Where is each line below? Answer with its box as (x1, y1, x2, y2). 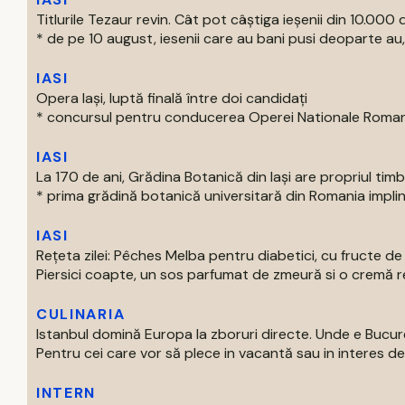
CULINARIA (36, 305, 126, 324)
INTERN (36, 383, 97, 402)
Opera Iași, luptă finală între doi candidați (36, 89, 307, 108)
